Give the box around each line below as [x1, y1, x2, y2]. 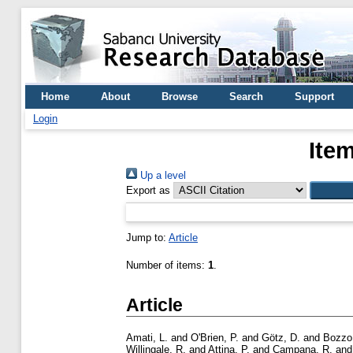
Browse [162, 91, 198, 102]
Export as [126, 184, 170, 196]
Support [295, 91, 334, 102]
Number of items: [126, 259, 208, 271]
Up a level [137, 169, 186, 181]
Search [229, 91, 263, 102]
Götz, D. [262, 332, 300, 344]
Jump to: [126, 232, 169, 243]
